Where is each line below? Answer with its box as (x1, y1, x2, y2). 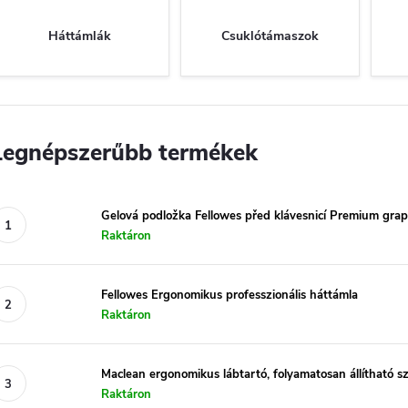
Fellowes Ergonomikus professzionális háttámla (101, 286, 358, 303)
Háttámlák (48, 27, 111, 46)
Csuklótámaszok (221, 27, 319, 46)
